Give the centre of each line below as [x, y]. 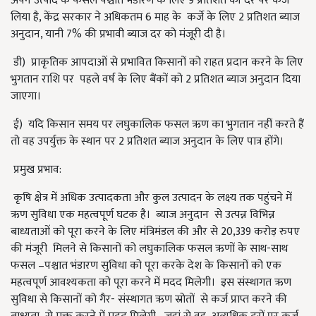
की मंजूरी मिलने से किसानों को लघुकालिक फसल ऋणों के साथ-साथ [149, 249]
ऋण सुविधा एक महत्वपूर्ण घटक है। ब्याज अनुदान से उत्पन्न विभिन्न [143, 215]
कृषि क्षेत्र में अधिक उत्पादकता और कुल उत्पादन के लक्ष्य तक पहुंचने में [151, 198]
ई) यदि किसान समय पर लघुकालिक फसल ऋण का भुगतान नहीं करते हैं [157, 124]
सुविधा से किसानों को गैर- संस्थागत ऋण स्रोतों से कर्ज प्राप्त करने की [149, 299]
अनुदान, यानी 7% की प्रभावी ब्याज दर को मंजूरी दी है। [118, 34]
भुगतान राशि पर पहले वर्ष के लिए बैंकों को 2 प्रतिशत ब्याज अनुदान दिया [156, 79]
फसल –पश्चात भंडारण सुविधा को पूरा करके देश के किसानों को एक [146, 266]
